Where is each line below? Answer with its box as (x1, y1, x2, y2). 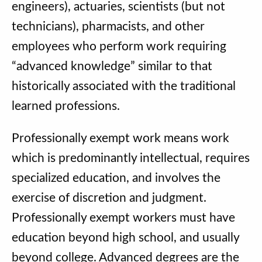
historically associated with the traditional (12, 80, 236, 92)
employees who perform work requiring (12, 40, 226, 53)
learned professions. (12, 99, 120, 112)
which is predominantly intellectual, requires (12, 151, 250, 164)
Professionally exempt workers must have (12, 211, 235, 224)
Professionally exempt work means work (12, 132, 229, 144)
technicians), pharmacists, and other (12, 20, 205, 33)
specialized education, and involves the (12, 171, 220, 184)
